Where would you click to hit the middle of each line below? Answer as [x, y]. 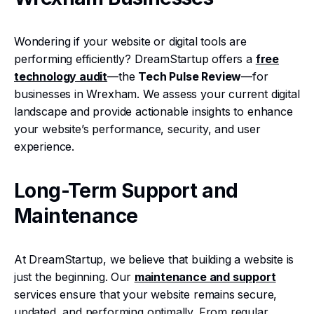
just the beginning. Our [74, 277]
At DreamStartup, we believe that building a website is [154, 259]
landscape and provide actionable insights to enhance [153, 111]
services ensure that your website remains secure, [146, 294]
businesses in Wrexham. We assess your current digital [157, 94]
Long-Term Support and [126, 191]
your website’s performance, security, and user [137, 129]
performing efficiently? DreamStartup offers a [135, 59]
